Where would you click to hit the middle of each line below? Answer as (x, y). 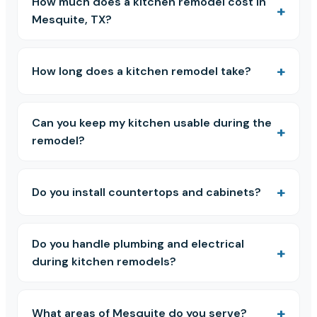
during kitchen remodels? (104, 262)
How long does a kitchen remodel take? (142, 71)
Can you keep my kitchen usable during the (152, 123)
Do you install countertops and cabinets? (146, 192)
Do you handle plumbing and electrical (138, 244)
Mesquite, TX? (72, 20)
